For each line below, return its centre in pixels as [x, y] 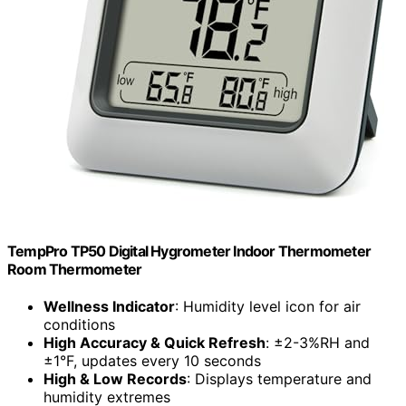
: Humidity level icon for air [268, 307]
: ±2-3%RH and [318, 343]
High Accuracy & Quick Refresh [155, 343]
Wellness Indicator [109, 307]
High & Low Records [115, 379]
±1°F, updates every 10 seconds [152, 361]
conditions [79, 325]
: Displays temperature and [279, 379]
